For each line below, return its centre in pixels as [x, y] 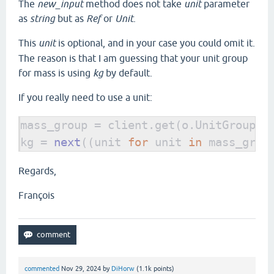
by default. [128, 73]
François [36, 195]
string [43, 19]
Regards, [37, 171]
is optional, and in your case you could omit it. [157, 43]
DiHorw [123, 269]
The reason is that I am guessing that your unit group [133, 58]
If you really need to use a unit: [85, 98]
